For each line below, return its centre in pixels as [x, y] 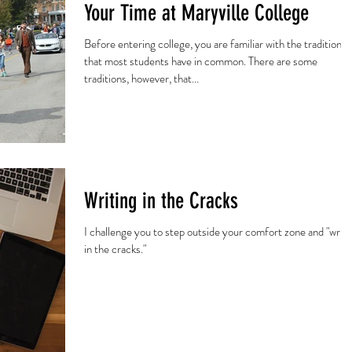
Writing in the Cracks [161, 200]
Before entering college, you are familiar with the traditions [215, 44]
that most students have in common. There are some [201, 62]
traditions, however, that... [141, 79]
